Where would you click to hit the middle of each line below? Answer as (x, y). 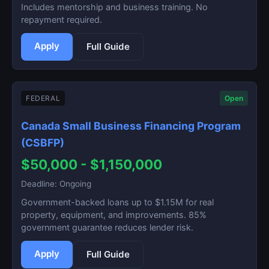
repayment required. (62, 20)
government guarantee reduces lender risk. (107, 227)
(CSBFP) (43, 143)
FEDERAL (43, 98)
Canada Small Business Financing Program (131, 126)
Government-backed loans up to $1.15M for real (117, 202)
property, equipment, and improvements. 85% (114, 215)
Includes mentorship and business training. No (114, 7)
